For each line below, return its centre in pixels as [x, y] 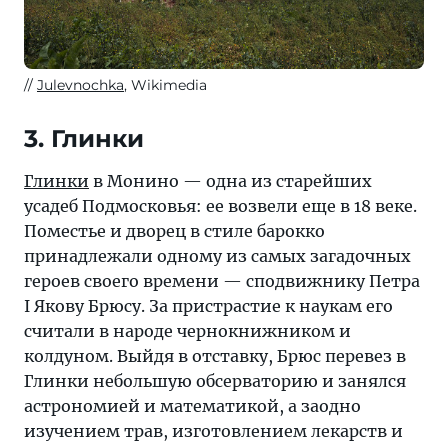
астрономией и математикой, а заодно [192, 405]
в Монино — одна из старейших [230, 180]
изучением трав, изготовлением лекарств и [213, 430]
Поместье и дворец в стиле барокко [174, 230]
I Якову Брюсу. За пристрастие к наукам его [208, 305]
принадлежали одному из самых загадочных [217, 255]
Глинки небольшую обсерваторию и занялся [215, 380]
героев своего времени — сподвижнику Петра [222, 280]
